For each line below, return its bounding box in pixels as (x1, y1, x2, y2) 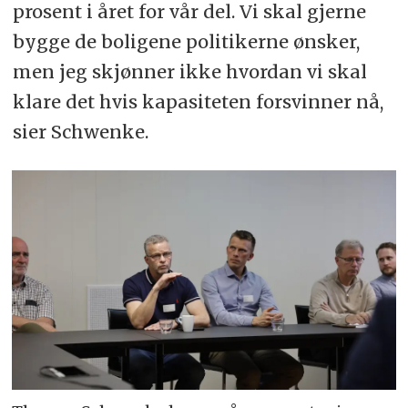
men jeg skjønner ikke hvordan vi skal (12, 60, 367, 84)
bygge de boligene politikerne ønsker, (12, 30, 360, 54)
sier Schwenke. (12, 120, 148, 144)
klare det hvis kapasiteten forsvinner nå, (12, 90, 383, 114)
